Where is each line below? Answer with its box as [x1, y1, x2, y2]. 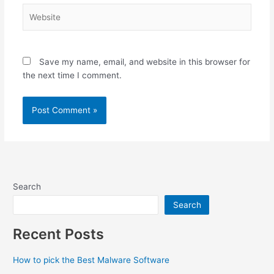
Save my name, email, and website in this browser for [39, 57, 250, 67]
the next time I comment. [22, 70, 122, 81]
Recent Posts [13, 225, 105, 243]
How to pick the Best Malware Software [13, 254, 170, 265]
